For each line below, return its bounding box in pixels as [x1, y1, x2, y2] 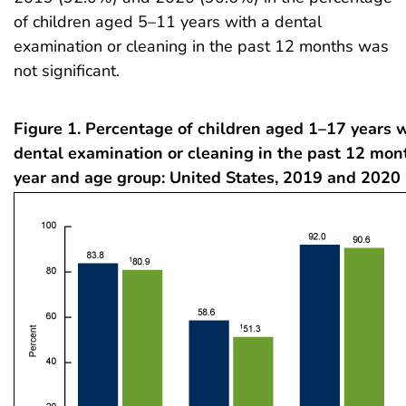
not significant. [14, 59, 120, 82]
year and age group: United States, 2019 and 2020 [14, 166, 401, 188]
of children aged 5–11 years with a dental [14, 10, 322, 33]
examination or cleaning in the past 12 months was [14, 34, 389, 57]
